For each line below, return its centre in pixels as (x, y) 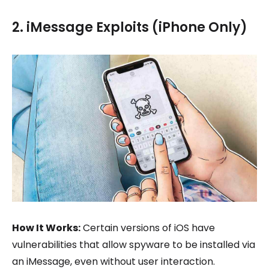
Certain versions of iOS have (148, 228)
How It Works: (46, 228)
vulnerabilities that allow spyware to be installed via (134, 245)
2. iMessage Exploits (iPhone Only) (130, 28)
